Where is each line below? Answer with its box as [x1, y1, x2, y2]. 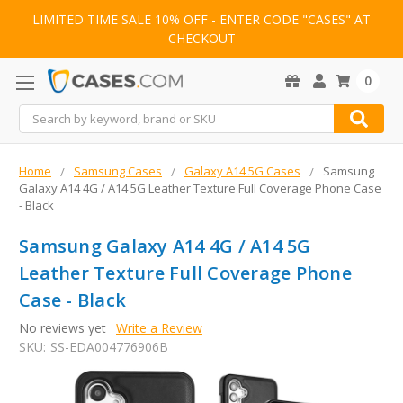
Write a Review [115, 319, 202, 337]
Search [19, 105, 58, 123]
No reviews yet [19, 319, 106, 337]
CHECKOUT [167, 30, 236, 48]
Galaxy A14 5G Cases [184, 163, 300, 180]
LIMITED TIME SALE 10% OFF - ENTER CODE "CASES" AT [32, 11, 371, 29]
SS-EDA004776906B [49, 338, 168, 356]
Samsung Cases [74, 163, 162, 180]
